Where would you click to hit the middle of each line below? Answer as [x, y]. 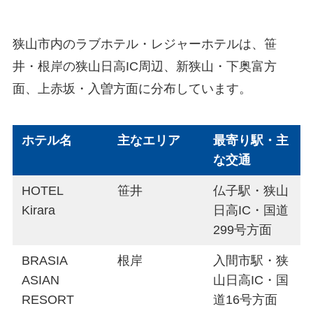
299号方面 [243, 230]
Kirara [39, 210]
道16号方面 [246, 299]
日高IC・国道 [251, 210]
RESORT [48, 299]
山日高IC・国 [251, 280]
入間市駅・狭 [251, 260]
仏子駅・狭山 [251, 190]
